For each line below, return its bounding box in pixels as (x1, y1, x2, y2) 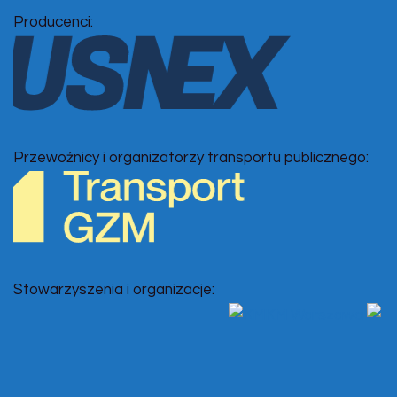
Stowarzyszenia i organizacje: (13, 282, 214, 299)
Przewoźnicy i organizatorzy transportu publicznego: (13, 149, 369, 166)
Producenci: (13, 14, 93, 31)
